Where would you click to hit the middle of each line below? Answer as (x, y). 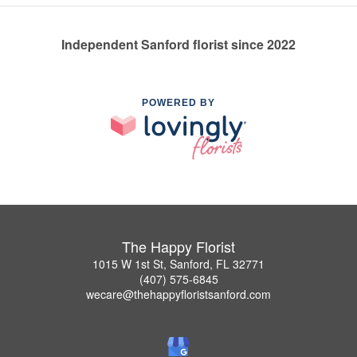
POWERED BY (178, 103)
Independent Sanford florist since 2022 (178, 45)
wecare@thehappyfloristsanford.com (178, 294)
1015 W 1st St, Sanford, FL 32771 (178, 264)
